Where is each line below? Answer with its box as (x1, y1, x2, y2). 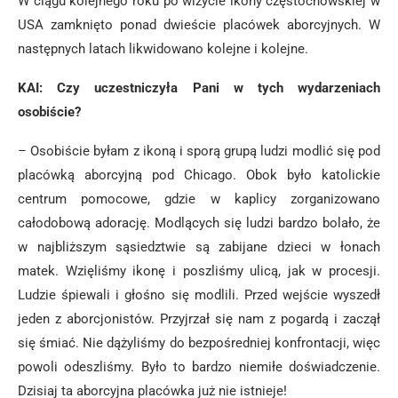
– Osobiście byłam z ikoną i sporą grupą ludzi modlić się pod (18, 143, 380, 159)
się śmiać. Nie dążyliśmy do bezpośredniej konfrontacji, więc (18, 335, 380, 351)
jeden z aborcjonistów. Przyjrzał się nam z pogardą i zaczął (18, 311, 380, 327)
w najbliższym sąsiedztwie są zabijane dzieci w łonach (18, 239, 380, 255)
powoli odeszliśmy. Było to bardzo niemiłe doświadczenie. (18, 359, 380, 375)
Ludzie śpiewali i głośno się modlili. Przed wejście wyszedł (18, 287, 380, 303)
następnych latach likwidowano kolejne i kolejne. (18, 41, 308, 57)
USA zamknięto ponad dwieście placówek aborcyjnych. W (18, 17, 380, 33)
